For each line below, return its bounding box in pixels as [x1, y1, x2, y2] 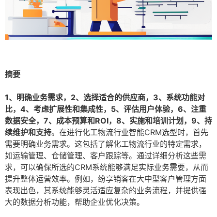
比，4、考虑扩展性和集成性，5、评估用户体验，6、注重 [5, 104, 206, 114]
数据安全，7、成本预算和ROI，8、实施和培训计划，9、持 [5, 116, 212, 126]
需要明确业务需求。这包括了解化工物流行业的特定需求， [5, 139, 206, 149]
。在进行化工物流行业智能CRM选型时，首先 [51, 127, 208, 138]
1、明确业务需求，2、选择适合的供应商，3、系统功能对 [5, 93, 205, 103]
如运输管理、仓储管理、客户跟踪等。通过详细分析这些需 [5, 151, 206, 161]
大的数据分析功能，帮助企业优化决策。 [5, 197, 144, 207]
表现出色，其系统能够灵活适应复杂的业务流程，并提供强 [5, 186, 206, 196]
